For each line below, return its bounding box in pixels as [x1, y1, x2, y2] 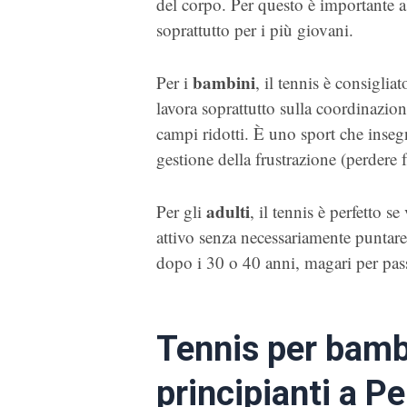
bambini [193, 70, 255, 95]
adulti [206, 199, 250, 224]
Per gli [156, 200, 206, 223]
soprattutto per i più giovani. [156, 17, 353, 41]
